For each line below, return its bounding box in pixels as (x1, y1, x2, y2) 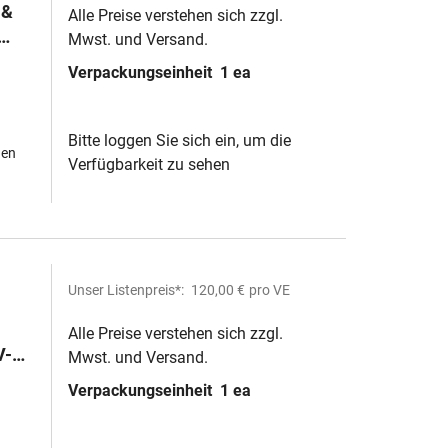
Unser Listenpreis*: (68, 282, 187, 298)
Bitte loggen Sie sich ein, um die (68, 131, 291, 150)
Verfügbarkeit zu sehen (68, 155, 230, 174)
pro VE (249, 282, 290, 298)
